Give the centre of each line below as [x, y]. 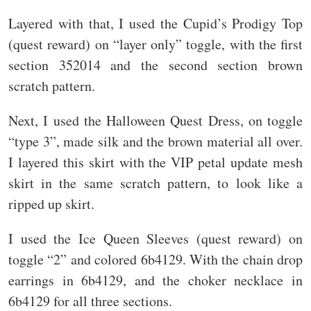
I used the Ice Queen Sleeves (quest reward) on [155, 239]
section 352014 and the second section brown [155, 65]
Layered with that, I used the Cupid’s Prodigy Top [155, 24]
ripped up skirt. [51, 204]
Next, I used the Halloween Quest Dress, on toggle [155, 121]
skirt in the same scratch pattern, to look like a [155, 183]
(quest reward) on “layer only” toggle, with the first [155, 44]
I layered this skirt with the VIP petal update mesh [155, 162]
